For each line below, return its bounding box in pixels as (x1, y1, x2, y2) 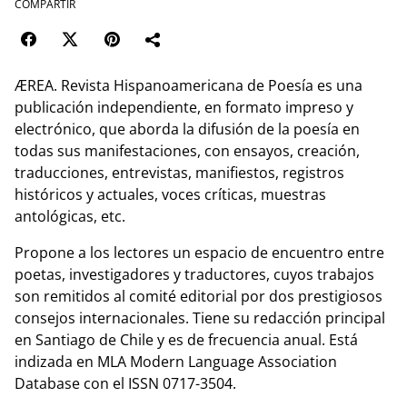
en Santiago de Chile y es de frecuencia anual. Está (15, 330, 358, 351)
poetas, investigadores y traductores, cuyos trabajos (15, 264, 374, 285)
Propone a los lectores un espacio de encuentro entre (15, 243, 384, 263)
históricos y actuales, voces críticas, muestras (15, 184, 326, 205)
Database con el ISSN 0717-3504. (15, 373, 236, 394)
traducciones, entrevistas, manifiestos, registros (15, 163, 344, 184)
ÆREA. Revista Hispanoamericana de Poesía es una (15, 75, 362, 96)
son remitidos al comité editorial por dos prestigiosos (15, 286, 382, 307)
